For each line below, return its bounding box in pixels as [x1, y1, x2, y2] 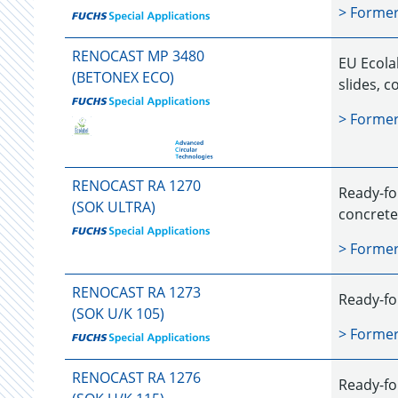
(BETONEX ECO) [72, 68, 174, 87]
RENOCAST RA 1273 [72, 283, 201, 302]
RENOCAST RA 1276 [72, 368, 201, 387]
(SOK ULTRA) [72, 197, 155, 217]
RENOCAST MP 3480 [72, 46, 204, 66]
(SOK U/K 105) [72, 304, 164, 323]
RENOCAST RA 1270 [72, 176, 201, 195]
